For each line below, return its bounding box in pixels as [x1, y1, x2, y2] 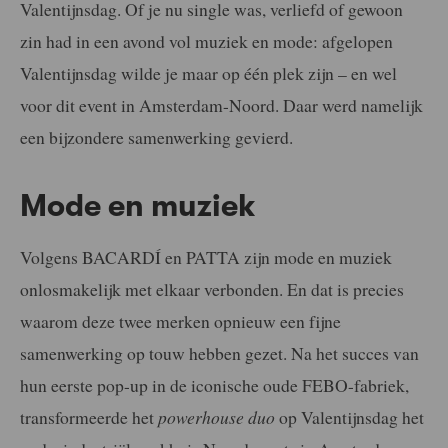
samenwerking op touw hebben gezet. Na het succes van [20, 340, 419, 365]
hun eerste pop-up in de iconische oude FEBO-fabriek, [20, 372, 409, 397]
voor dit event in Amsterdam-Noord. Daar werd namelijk [20, 93, 423, 117]
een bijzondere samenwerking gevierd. [20, 125, 293, 149]
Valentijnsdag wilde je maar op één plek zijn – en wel [20, 61, 397, 85]
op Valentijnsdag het [275, 404, 424, 429]
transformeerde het [20, 404, 158, 429]
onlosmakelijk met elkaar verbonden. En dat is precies [20, 276, 404, 301]
